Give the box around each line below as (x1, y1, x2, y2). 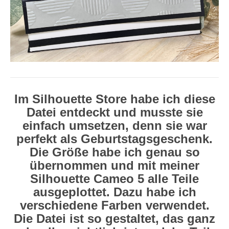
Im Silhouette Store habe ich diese (14, 92, 215, 106)
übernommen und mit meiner (30, 158, 199, 172)
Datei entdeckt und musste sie (26, 105, 203, 119)
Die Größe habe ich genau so (29, 145, 200, 159)
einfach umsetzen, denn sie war (22, 119, 207, 132)
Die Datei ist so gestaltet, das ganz (14, 212, 215, 225)
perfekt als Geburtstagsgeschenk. (16, 132, 213, 146)
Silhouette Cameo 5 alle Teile (30, 172, 199, 186)
